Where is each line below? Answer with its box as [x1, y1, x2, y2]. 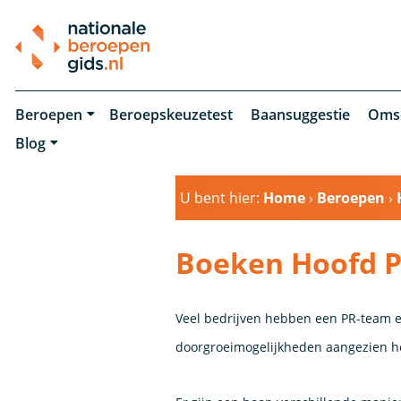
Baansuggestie [250, 104, 350, 124]
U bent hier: [180, 187, 264, 208]
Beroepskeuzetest [108, 104, 233, 124]
